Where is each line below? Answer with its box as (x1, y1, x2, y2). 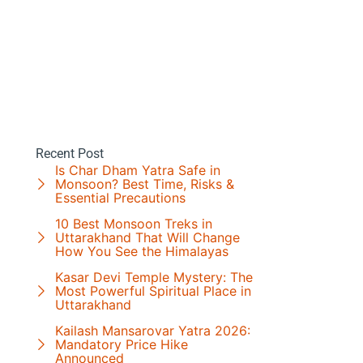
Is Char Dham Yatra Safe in (54, 161, 220, 178)
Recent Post (35, 145, 104, 161)
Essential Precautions (54, 189, 186, 206)
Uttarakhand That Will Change (54, 228, 240, 246)
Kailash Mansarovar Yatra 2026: (54, 322, 250, 339)
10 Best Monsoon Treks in (54, 215, 212, 232)
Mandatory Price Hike (54, 335, 188, 352)
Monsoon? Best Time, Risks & (54, 175, 234, 192)
